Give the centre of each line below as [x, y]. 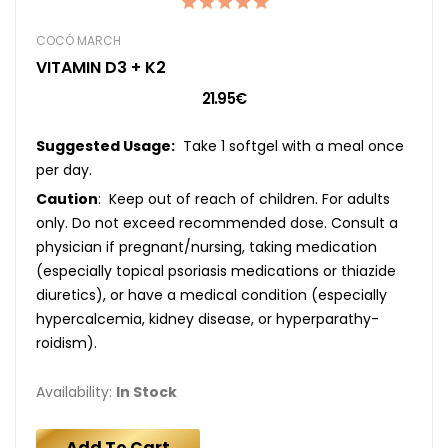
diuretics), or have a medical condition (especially [211, 294]
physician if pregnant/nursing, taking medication [206, 246]
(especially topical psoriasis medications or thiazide [216, 270]
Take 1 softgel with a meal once [289, 145]
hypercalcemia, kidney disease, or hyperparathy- [207, 318]
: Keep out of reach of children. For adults [244, 198]
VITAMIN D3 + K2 [101, 67]
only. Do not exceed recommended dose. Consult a [217, 222]
